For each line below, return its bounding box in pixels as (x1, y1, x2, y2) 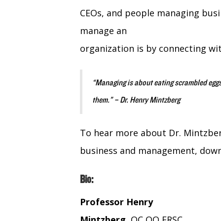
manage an (80, 25, 127, 37)
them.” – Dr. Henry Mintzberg (92, 95, 180, 106)
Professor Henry (80, 196, 153, 208)
